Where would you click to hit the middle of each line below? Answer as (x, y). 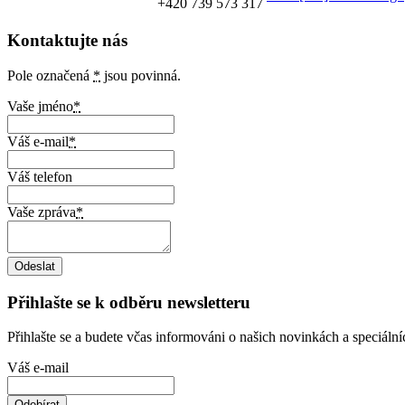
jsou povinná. (141, 75)
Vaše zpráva (42, 212)
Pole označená (50, 75)
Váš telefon (40, 176)
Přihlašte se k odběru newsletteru (129, 302)
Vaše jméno (40, 106)
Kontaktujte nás (67, 41)
